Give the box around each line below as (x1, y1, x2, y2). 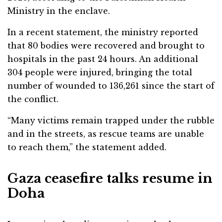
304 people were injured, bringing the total (7, 67, 192, 78)
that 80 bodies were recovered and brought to (7, 41, 205, 51)
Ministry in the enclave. (7, 6, 110, 16)
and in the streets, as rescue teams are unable (7, 129, 204, 139)
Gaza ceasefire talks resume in (7, 170, 213, 187)
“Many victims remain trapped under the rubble (7, 115, 215, 126)
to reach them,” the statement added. (7, 142, 166, 153)
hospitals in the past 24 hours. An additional (7, 54, 198, 64)
